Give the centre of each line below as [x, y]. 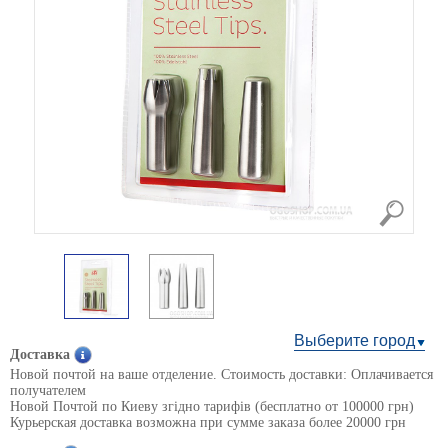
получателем [48, 390]
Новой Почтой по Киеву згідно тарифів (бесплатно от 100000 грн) [212, 406]
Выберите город [354, 340]
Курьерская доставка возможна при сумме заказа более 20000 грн [208, 422]
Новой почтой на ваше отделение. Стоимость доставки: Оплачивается [221, 374]
